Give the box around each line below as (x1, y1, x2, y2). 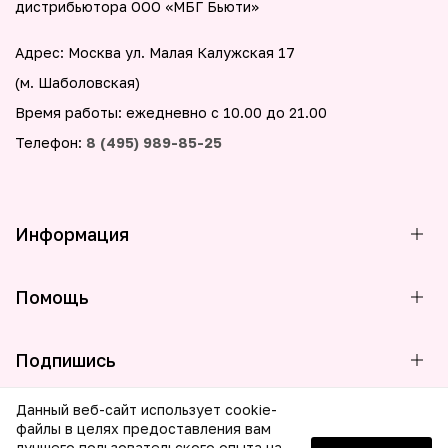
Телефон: (15, 134, 86, 152)
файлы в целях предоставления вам (16, 420, 272, 437)
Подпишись (15, 349, 116, 372)
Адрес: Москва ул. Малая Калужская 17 (15, 44, 295, 62)
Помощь (15, 286, 89, 309)
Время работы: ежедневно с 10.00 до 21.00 (15, 104, 327, 122)
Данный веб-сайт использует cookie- (16, 401, 278, 418)
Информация (15, 223, 129, 246)
